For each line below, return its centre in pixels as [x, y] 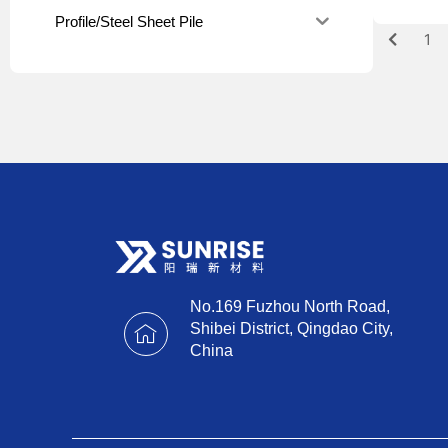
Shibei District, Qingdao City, [291, 329]
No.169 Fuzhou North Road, [289, 307]
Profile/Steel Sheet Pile [129, 21]
